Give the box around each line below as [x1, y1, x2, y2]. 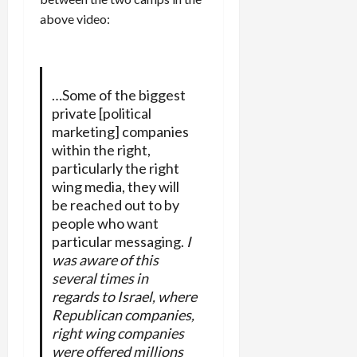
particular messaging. [51, 232, 186, 250]
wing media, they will [51, 177, 179, 195]
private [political [51, 104, 151, 122]
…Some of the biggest [51, 85, 186, 104]
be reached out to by [51, 195, 179, 214]
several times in [51, 269, 148, 287]
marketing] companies [51, 122, 189, 140]
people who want [51, 214, 159, 232]
